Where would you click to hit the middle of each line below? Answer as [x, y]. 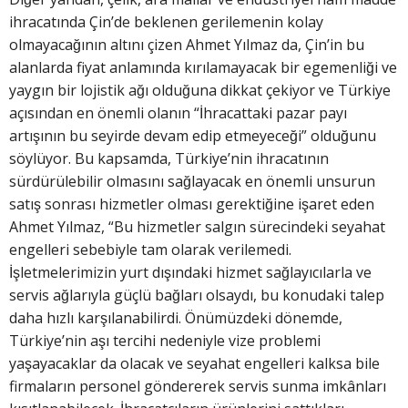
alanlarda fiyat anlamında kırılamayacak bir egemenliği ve [203, 67]
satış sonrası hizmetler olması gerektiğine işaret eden [192, 204]
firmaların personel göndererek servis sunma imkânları [198, 386]
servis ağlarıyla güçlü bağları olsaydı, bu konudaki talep [197, 295]
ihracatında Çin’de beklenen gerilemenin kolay [166, 21]
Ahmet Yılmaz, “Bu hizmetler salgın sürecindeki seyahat [197, 226]
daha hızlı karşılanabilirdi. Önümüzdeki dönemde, [176, 317]
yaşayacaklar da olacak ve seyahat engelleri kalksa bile [194, 363]
